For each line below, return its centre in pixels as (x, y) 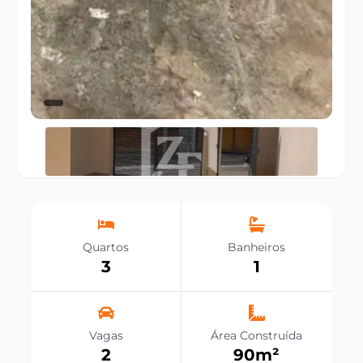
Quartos (106, 247)
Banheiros (257, 247)
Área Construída (257, 335)
